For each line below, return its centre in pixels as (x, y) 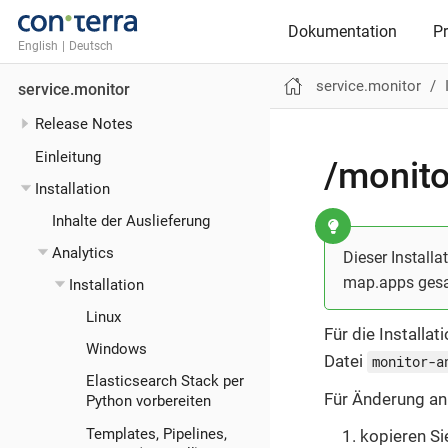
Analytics (83, 252)
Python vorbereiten (149, 401)
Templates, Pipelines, (157, 433)
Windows (117, 349)
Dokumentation (342, 31)
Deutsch (91, 45)
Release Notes (84, 124)
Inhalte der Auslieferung (131, 220)
